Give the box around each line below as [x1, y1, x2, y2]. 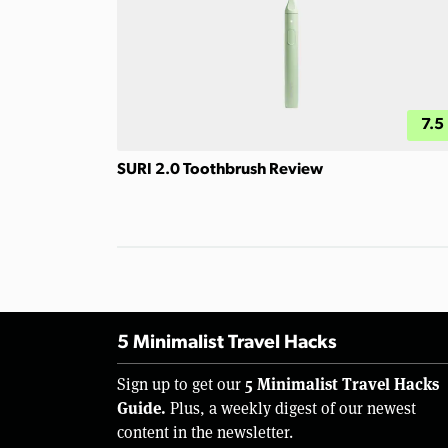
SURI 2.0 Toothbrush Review [117, 161, 323, 178]
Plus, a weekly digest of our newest [166, 397, 416, 418]
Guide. [117, 396, 166, 419]
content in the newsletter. [117, 421, 293, 442]
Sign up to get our [117, 373, 245, 394]
